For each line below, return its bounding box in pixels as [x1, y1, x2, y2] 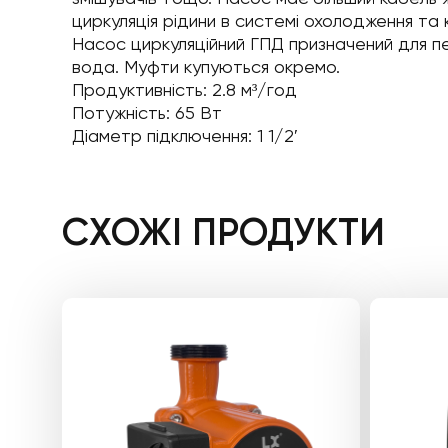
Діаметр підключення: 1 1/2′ [72, 125, 298, 146]
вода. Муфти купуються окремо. [72, 56, 340, 77]
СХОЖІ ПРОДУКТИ [62, 209, 385, 255]
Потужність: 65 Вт [72, 102, 222, 123]
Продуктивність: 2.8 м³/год [72, 79, 297, 100]
